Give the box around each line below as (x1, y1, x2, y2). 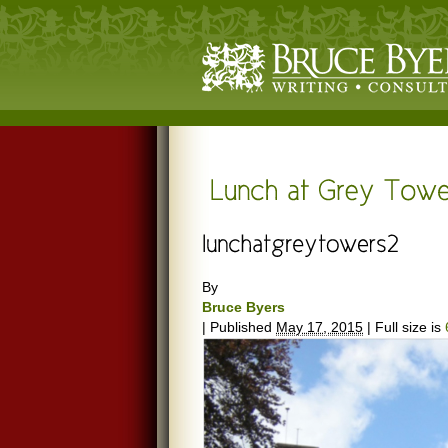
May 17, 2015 (276, 319, 363, 335)
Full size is (371, 319, 445, 335)
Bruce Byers (202, 299, 285, 315)
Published (210, 319, 272, 335)
